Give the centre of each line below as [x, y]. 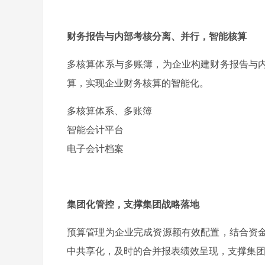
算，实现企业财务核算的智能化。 [138, 83]
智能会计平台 [95, 129]
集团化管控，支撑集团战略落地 [133, 204]
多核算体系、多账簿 [109, 110]
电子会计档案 [95, 148]
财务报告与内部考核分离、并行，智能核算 [157, 36]
